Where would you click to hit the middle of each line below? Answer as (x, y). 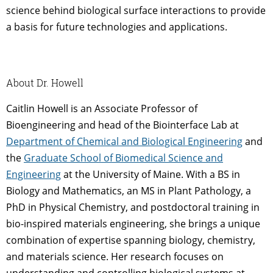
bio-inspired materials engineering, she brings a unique (133, 224)
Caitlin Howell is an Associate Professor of (102, 109)
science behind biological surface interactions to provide (136, 11)
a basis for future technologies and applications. (117, 27)
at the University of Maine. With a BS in (151, 175)
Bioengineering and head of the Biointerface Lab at (122, 125)
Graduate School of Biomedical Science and (123, 158)
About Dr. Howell (45, 83)
